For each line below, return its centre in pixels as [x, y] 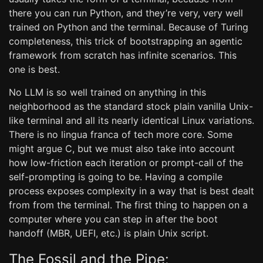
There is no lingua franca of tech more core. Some [121, 134]
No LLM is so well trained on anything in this [107, 92]
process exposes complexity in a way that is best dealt [131, 191]
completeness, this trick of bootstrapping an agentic [126, 41]
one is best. [34, 69]
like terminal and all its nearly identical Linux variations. [131, 120]
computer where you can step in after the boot [113, 219]
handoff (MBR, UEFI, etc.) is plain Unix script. [109, 233]
